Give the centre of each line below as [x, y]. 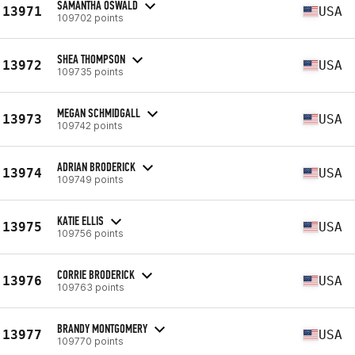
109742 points [90, 125]
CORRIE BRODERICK [96, 274]
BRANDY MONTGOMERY [102, 328]
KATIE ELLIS [80, 220]
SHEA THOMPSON [91, 59]
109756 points [90, 233]
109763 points [91, 287]
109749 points [90, 179]
